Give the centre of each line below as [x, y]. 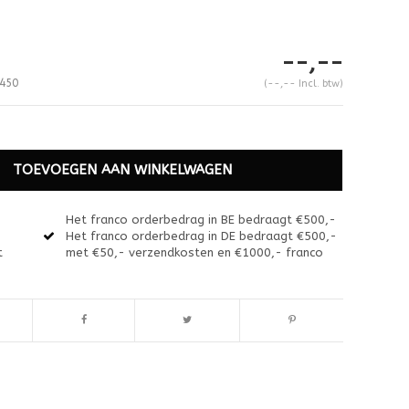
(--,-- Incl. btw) [303, 83]
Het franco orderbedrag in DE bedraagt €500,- [202, 236]
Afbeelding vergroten [84, 325]
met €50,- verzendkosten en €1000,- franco [195, 252]
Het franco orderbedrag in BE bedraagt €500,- [201, 219]
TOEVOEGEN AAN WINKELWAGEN [123, 169]
